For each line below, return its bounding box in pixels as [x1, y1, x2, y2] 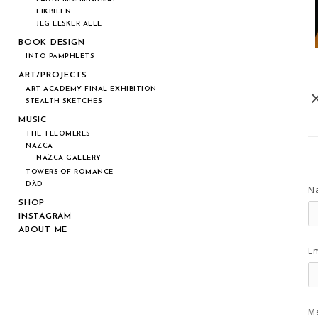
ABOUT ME [18, 226, 67, 234]
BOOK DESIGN [18, 38, 85, 47]
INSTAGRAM [18, 212, 72, 221]
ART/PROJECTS [18, 71, 87, 79]
